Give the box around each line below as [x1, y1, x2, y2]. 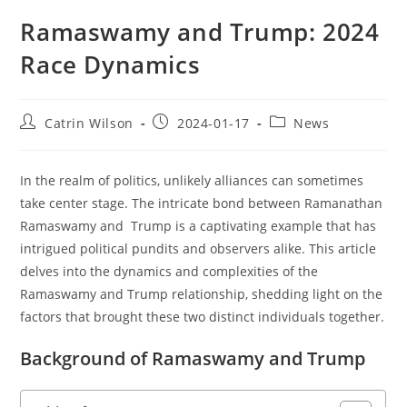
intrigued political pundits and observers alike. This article [20, 239, 377, 257]
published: [152, 129, 223, 147]
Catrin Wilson [45, 114, 134, 132]
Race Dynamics [20, 47, 201, 81]
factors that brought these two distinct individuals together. [20, 307, 385, 325]
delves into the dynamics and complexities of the [20, 262, 319, 280]
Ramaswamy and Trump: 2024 [20, 15, 380, 48]
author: [19, 129, 68, 147]
